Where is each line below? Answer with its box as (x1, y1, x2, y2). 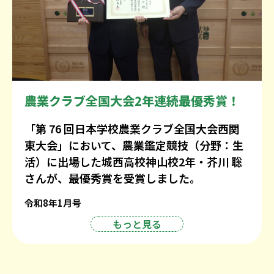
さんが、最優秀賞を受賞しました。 (24, 169, 201, 186)
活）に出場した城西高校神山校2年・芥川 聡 (24, 153, 242, 169)
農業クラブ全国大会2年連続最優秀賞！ (24, 91, 240, 109)
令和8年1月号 (24, 196, 81, 209)
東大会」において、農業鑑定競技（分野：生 (24, 136, 243, 153)
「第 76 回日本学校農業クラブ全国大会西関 (24, 120, 240, 136)
